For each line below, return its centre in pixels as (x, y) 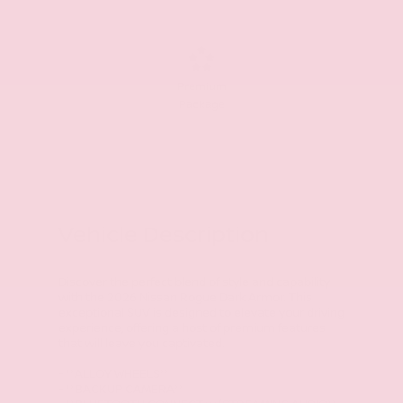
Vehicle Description (164, 236)
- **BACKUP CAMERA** (121, 390)
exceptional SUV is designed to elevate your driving (201, 313)
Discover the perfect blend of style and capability (194, 283)
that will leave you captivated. (142, 344)
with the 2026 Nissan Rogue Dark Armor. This (185, 298)
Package (201, 104)
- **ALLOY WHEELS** (114, 375)
